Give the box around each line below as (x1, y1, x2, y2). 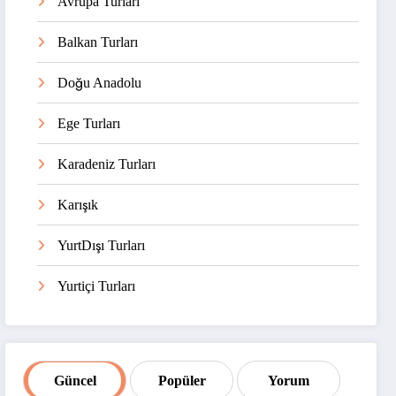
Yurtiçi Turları (57, 278, 136, 294)
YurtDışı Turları (57, 238, 146, 254)
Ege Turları (57, 116, 121, 132)
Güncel (53, 372, 96, 388)
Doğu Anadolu (57, 75, 142, 91)
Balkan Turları (57, 34, 139, 50)
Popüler (157, 372, 206, 388)
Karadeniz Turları (57, 156, 156, 172)
